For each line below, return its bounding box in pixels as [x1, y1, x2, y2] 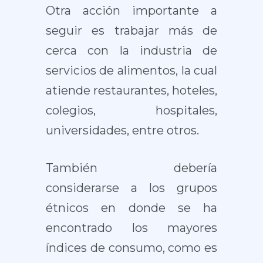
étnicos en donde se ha [45, 201, 218, 215]
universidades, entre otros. [45, 123, 199, 137]
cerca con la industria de [45, 43, 218, 58]
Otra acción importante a [45, 4, 218, 18]
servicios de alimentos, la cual [45, 63, 218, 77]
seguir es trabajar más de [45, 23, 218, 38]
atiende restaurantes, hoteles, [45, 83, 218, 97]
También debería [45, 161, 218, 175]
